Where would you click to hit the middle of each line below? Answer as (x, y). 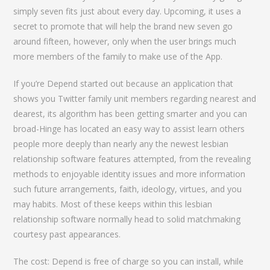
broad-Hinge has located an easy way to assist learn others (129, 129)
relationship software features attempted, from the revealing (132, 159)
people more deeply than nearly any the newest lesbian (121, 144)
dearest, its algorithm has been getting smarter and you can (130, 114)
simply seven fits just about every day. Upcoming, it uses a (127, 11)
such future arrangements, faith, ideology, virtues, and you (128, 189)
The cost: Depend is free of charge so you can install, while (129, 261)
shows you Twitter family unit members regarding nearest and (135, 99)
